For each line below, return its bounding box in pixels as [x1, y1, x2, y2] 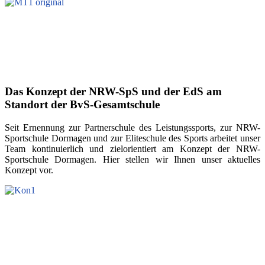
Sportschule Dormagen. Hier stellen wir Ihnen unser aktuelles [5, 154, 260, 164]
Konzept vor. [5, 164, 56, 175]
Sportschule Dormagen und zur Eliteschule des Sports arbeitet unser [5, 132, 260, 143]
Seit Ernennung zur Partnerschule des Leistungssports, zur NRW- [5, 122, 260, 132]
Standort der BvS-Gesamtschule [5, 98, 160, 111]
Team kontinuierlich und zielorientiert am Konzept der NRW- [5, 143, 260, 154]
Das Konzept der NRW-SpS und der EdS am [5, 85, 222, 98]
